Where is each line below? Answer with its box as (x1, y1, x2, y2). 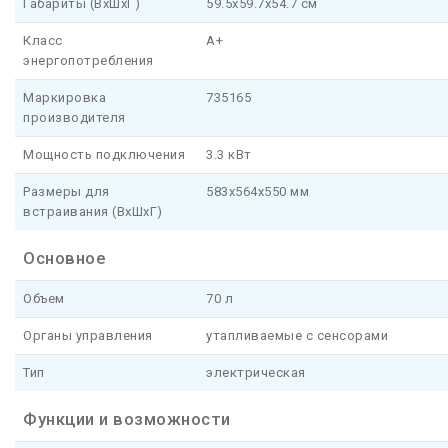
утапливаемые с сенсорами (206, 328, 388, 344)
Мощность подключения (23, 147, 185, 163)
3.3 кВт (206, 147, 252, 163)
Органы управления (23, 328, 153, 344)
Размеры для (23, 184, 110, 200)
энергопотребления (23, 53, 154, 69)
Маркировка (23, 90, 106, 106)
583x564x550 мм (206, 184, 309, 200)
